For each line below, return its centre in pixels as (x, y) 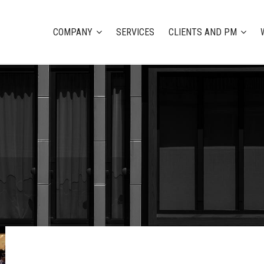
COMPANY (73, 32)
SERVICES (135, 32)
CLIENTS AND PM (203, 32)
